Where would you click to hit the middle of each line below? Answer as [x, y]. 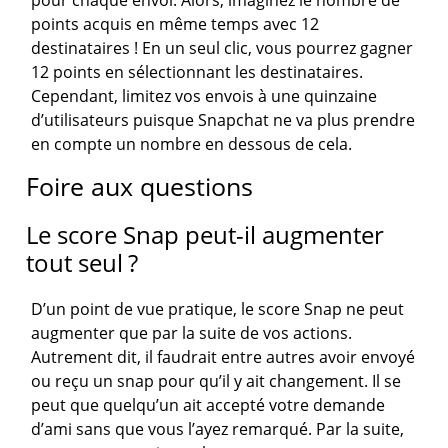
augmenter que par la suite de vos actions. [192, 333]
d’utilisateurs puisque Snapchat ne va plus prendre [223, 120]
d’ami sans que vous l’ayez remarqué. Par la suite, [218, 429]
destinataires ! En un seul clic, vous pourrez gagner [222, 48]
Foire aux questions [140, 186]
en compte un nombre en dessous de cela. [192, 144]
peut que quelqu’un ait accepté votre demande [208, 405]
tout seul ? [82, 263]
